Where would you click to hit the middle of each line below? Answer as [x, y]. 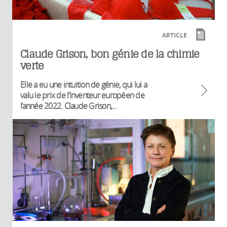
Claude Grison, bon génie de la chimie [110, 54]
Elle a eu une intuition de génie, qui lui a [84, 85]
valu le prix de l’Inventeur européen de [82, 96]
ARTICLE [175, 35]
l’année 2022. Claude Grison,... [68, 106]
